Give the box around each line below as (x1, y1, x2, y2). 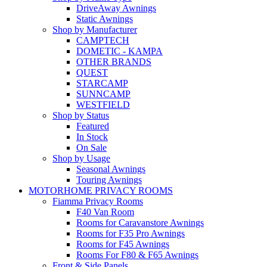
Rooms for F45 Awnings (76, 238, 169, 249)
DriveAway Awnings (76, 2, 156, 13)
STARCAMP (76, 77, 128, 88)
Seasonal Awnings (76, 163, 145, 174)
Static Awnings (76, 13, 133, 24)
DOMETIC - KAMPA (76, 45, 163, 56)
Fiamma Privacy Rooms (52, 195, 143, 206)
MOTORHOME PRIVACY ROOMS (29, 185, 173, 195)
